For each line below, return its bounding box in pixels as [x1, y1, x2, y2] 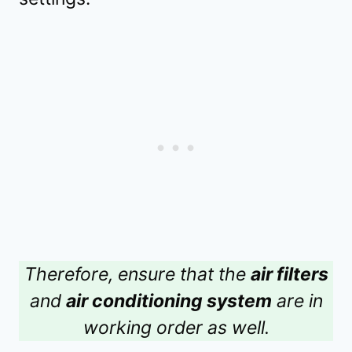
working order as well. [82, 317, 269, 339]
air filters [250, 263, 328, 286]
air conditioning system [65, 290, 272, 313]
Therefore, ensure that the [24, 263, 251, 286]
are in [271, 290, 323, 313]
